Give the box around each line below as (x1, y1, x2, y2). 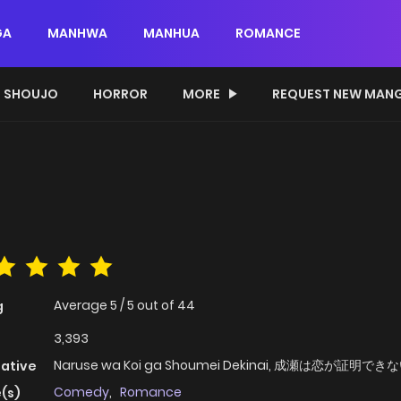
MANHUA (143, 24, 200, 42)
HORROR (93, 85, 148, 103)
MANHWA (47, 24, 107, 42)
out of (137, 296, 177, 315)
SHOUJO (4, 85, 58, 103)
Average (54, 296, 110, 315)
